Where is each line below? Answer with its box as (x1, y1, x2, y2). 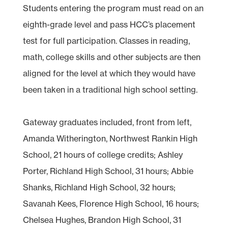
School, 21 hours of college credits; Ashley (22, 149, 183, 160)
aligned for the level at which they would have (22, 68, 195, 78)
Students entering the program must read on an (22, 3, 204, 13)
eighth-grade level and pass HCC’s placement (22, 19, 195, 30)
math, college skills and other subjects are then (22, 51, 201, 62)
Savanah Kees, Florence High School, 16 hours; (22, 198, 199, 209)
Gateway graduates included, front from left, (22, 117, 191, 127)
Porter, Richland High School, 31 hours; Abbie (22, 165, 193, 176)
